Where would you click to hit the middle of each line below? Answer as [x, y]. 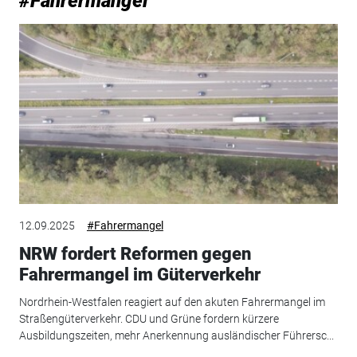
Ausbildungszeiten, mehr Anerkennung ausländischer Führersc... [176, 335]
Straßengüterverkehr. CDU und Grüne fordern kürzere [149, 318]
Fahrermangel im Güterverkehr [139, 275]
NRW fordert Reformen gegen [135, 254]
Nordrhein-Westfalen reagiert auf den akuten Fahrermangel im [172, 302]
